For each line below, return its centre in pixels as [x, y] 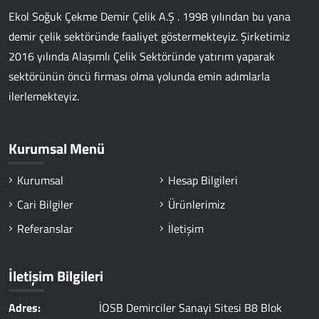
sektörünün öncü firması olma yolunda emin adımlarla [139, 76]
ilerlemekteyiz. [44, 96]
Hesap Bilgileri [203, 180]
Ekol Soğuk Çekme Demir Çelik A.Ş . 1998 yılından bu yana [150, 16]
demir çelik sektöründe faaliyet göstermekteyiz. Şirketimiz [149, 36]
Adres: [25, 308]
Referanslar [45, 229]
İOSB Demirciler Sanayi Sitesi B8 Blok [191, 308]
